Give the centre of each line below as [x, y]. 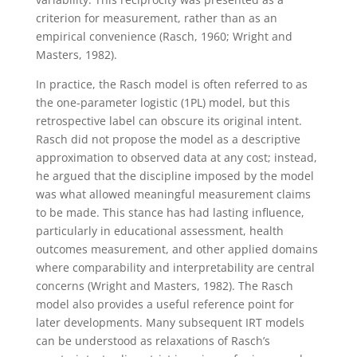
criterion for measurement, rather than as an [156, 18]
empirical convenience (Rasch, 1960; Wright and [164, 36]
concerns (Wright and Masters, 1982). [137, 285]
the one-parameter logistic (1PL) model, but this [163, 102]
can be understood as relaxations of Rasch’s [153, 340]
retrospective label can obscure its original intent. [169, 120]
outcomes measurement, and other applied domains [177, 249]
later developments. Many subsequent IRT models [170, 322]
